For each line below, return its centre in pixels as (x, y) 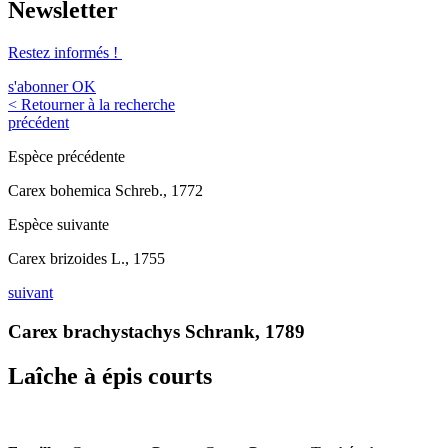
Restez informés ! (65, 53)
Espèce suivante (58, 225)
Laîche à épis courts (110, 375)
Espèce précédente (66, 157)
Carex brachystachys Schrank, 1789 (156, 331)
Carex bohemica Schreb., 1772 (105, 191)
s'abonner (38, 87)
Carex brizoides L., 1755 (86, 259)
